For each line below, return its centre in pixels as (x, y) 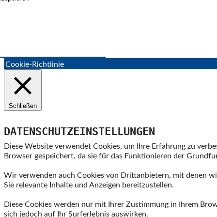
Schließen (23, 106)
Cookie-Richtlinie (35, 64)
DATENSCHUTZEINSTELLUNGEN (79, 132)
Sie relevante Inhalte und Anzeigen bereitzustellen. (89, 185)
